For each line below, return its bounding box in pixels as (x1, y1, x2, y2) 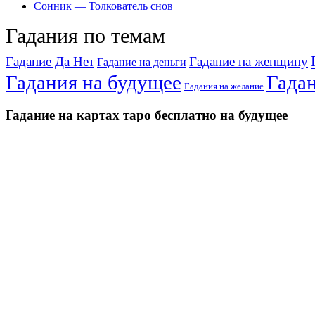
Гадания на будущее (6, 71, 181, 94)
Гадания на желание (184, 81, 264, 91)
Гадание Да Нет (6, 54, 94, 69)
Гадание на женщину (189, 54, 308, 69)
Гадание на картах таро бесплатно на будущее (6, 107, 288, 122)
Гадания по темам (6, 24, 165, 48)
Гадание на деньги (97, 56, 186, 68)
